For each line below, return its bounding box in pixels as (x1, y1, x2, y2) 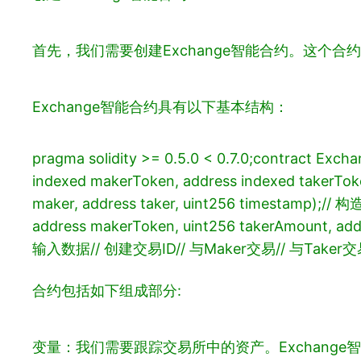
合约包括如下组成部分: (32, 282, 181, 300)
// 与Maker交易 (176, 240, 276, 258)
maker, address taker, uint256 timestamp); (32, 195, 322, 213)
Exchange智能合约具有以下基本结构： (32, 98, 288, 116)
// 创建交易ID (90, 240, 176, 258)
